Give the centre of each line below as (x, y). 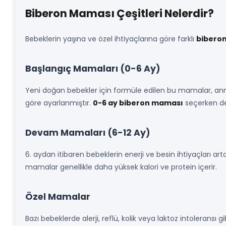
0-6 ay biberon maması (138, 103)
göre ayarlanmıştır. (59, 103)
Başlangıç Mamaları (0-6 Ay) (93, 69)
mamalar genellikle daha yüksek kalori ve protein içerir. (121, 167)
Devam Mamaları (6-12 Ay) (88, 133)
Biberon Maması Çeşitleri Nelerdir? (120, 13)
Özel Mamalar (58, 197)
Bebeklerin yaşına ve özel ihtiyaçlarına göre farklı (111, 39)
